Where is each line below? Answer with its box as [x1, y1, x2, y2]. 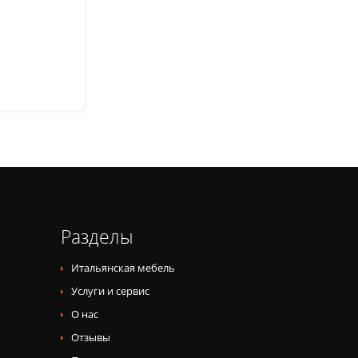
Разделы [61, 225, 133, 249]
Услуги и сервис [71, 284, 149, 298]
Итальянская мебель [71, 261, 175, 275]
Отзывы [71, 331, 110, 344]
